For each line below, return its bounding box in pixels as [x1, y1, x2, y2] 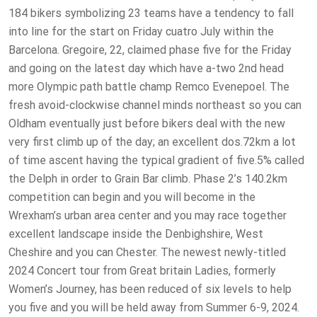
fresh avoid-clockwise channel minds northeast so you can [8, 98, 301, 113]
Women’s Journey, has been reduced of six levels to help [8, 282, 292, 296]
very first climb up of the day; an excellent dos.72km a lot [8, 135, 296, 149]
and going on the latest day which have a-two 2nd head [8, 62, 284, 76]
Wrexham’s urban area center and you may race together [8, 209, 287, 223]
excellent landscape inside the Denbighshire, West [8, 227, 263, 241]
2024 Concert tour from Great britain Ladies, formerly [8, 264, 276, 278]
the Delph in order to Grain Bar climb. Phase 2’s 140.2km [8, 172, 287, 186]
